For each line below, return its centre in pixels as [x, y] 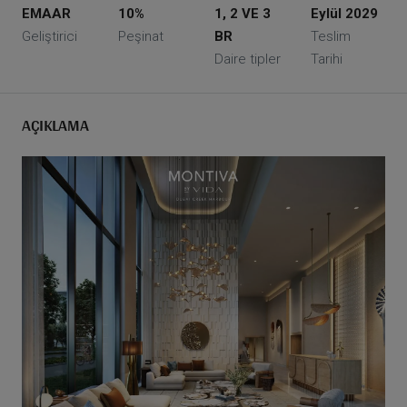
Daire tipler [248, 59]
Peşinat [141, 36]
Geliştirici [50, 36]
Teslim [331, 36]
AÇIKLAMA [55, 125]
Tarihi [327, 59]
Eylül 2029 [344, 14]
